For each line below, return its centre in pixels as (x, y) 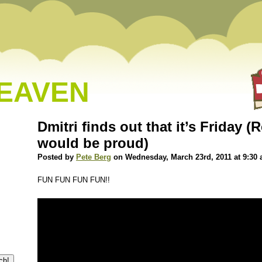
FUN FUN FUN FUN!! (74, 180)
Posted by (57, 157)
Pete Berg (94, 157)
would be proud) (93, 143)
